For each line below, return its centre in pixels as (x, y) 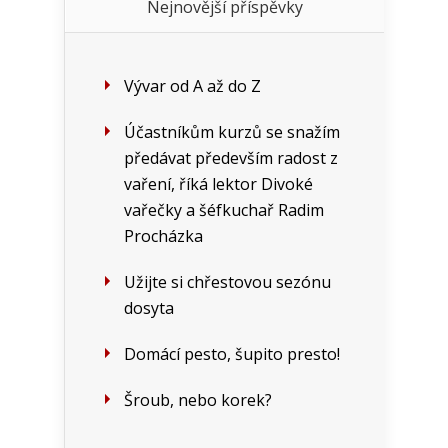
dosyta (149, 308)
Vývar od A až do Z (192, 86)
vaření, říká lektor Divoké (218, 184)
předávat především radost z (231, 158)
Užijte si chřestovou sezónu (227, 282)
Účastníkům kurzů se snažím (232, 132)
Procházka (163, 236)
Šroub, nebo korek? (198, 400)
